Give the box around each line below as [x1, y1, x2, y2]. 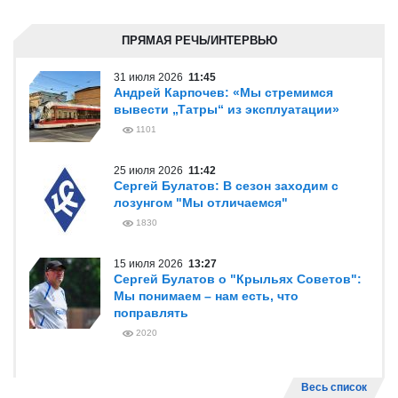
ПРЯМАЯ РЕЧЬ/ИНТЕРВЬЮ [121, 34, 277, 47]
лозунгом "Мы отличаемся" [114, 195, 288, 210]
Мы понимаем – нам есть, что [114, 289, 298, 303]
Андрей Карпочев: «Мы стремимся [114, 85, 333, 99]
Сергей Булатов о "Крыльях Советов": [114, 272, 362, 286]
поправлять [114, 306, 188, 320]
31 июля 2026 [114, 71, 188, 84]
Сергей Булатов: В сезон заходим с [114, 179, 338, 193]
